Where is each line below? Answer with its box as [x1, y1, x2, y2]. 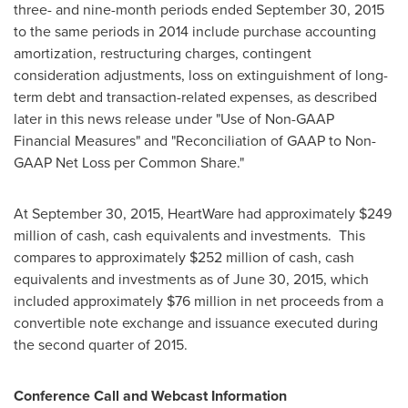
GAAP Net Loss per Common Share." [14, 152, 244, 173]
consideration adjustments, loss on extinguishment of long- [14, 65, 388, 86]
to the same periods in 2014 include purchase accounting [14, 21, 376, 42]
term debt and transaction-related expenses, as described [14, 87, 377, 107]
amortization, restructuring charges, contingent [14, 43, 311, 64]
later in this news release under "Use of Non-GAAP [14, 108, 334, 129]
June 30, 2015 [233, 269, 323, 290]
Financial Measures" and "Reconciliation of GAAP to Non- [14, 130, 376, 151]
